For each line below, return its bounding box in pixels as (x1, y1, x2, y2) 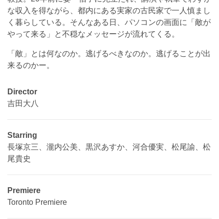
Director (7, 88, 37, 96)
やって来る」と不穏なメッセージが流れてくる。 (7, 30, 179, 39)
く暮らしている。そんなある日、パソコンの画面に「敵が (7, 18, 211, 27)
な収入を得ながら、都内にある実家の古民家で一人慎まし (7, 6, 211, 15)
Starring (7, 131, 37, 140)
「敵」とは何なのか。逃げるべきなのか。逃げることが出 (7, 49, 211, 58)
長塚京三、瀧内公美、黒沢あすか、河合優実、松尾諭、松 (7, 143, 211, 152)
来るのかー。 (7, 61, 54, 70)
